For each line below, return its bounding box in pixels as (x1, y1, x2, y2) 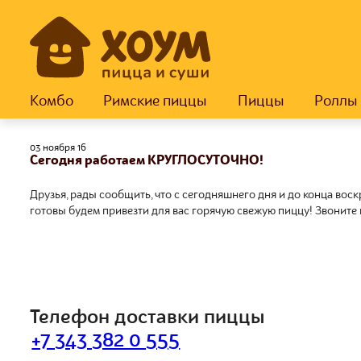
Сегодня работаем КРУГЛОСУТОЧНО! (30, 155, 263, 168)
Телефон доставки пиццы (30, 309, 265, 328)
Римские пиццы (103, 94, 208, 109)
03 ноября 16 (30, 143, 86, 153)
